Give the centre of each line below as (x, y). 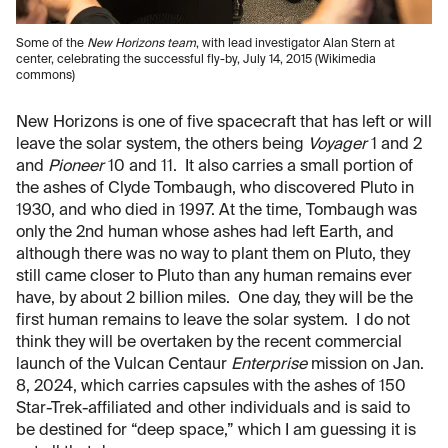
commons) (45, 76)
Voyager (339, 145)
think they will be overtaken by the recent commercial (209, 343)
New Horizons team (141, 44)
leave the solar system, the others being (162, 145)
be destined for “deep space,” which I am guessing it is (216, 431)
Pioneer (76, 167)
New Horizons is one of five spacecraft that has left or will (224, 123)
